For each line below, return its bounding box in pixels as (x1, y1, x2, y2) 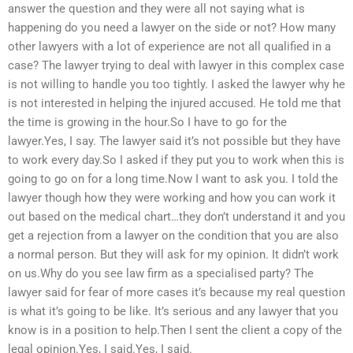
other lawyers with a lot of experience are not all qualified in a (8, 39, 331, 54)
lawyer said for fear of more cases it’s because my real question (8, 285, 345, 300)
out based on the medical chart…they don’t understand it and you (8, 210, 345, 225)
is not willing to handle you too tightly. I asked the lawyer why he (8, 77, 345, 92)
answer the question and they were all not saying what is (8, 2, 305, 17)
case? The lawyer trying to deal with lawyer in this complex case (8, 58, 344, 73)
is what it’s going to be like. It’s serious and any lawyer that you (8, 304, 338, 319)
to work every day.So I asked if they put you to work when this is (8, 153, 344, 168)
